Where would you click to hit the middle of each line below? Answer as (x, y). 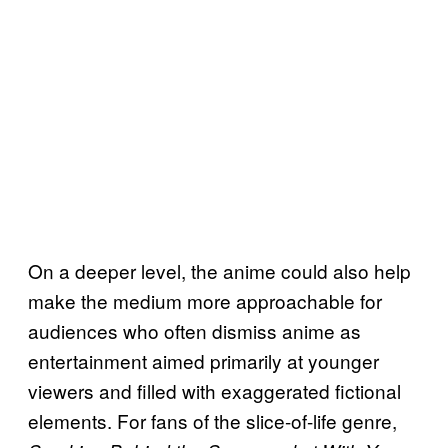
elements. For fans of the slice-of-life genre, (212, 421)
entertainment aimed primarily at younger (203, 361)
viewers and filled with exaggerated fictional (214, 391)
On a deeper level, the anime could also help (219, 271)
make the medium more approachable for (205, 301)
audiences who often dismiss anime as (194, 331)
